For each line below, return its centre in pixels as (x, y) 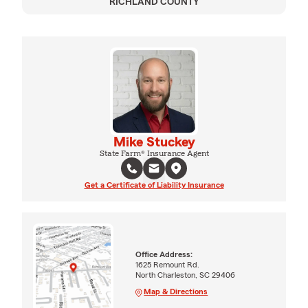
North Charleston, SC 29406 (186, 275)
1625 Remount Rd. (168, 264)
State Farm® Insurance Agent (154, 153)
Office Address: (164, 254)
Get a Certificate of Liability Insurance (154, 185)
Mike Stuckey (154, 142)
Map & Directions (176, 291)
